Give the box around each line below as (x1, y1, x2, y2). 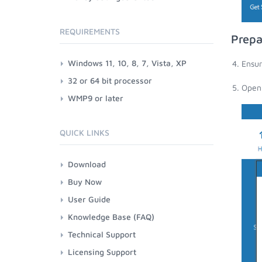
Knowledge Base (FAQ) (68, 212, 154, 222)
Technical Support (68, 229, 136, 239)
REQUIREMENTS (60, 26, 120, 36)
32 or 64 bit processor (68, 75, 152, 85)
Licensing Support (68, 247, 136, 257)
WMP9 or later (68, 93, 123, 103)
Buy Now (68, 177, 102, 187)
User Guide (68, 194, 111, 204)
